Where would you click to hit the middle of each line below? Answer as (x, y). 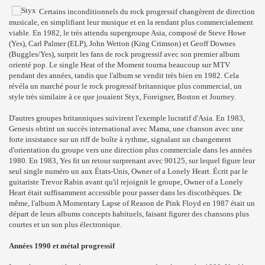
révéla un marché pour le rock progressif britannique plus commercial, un (125, 86)
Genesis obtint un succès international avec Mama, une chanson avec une (126, 129)
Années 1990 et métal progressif (62, 246)
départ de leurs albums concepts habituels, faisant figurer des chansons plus (129, 214)
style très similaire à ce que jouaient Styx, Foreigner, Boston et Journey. (122, 97)
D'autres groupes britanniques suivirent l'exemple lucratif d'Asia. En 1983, (127, 118)
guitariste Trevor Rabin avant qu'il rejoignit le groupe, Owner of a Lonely (126, 182)
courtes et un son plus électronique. (65, 224)
